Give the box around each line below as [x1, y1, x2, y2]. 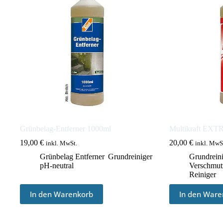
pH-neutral [40, 161, 74, 170]
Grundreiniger [108, 152, 152, 161]
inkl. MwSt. [46, 139, 77, 147]
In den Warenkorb [30, 189, 93, 199]
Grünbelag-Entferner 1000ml [20, 124, 111, 133]
